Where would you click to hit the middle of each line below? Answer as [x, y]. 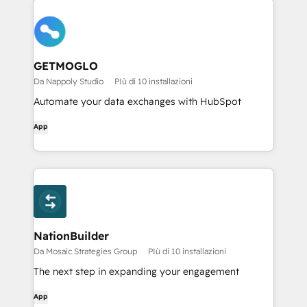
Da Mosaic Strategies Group [85, 251]
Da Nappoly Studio [69, 81]
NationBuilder [71, 236]
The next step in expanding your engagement [136, 271]
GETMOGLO [66, 66]
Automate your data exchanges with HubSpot [137, 101]
